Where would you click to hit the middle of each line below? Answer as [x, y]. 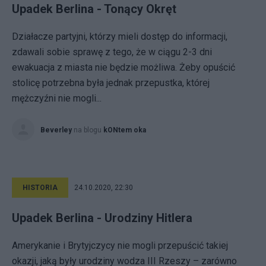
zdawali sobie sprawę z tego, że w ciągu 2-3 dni [112, 52]
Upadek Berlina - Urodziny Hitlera [102, 218]
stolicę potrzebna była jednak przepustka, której [111, 83]
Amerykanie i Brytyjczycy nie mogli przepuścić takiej [120, 246]
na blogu [88, 130]
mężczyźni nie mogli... [57, 98]
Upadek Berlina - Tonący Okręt [94, 9]
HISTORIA [40, 188]
